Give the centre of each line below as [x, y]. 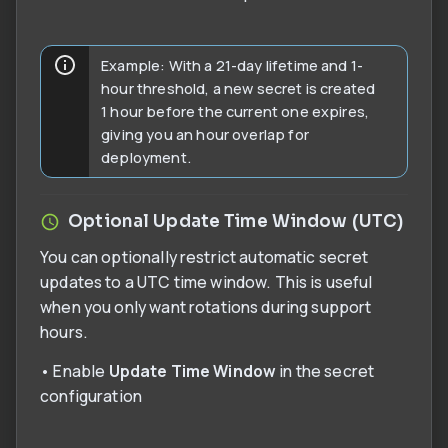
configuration [91, 395]
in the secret [325, 370]
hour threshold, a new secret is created [238, 88]
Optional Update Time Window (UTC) [236, 222]
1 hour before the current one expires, [235, 111]
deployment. [146, 157]
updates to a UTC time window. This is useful [206, 282]
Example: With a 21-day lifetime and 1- [232, 65]
